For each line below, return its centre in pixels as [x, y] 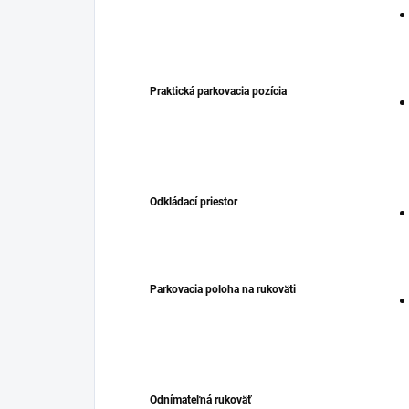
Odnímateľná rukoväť [200, 400]
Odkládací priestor [194, 202]
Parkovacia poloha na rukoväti [223, 290]
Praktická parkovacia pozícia [218, 92]
